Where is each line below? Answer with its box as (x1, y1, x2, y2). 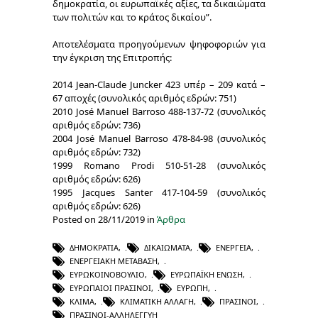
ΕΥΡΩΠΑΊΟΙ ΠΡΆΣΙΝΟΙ (70, 282, 151, 293)
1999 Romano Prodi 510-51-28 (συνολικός (53, 158, 265, 172)
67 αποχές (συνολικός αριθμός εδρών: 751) (53, 91, 236, 104)
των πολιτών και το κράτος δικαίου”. (53, 10, 212, 23)
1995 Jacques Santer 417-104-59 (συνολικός (53, 185, 265, 199)
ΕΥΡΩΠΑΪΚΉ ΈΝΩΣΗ (170, 268, 243, 280)
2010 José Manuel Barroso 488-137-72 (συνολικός (53, 104, 265, 118)
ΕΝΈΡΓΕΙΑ (216, 241, 251, 253)
